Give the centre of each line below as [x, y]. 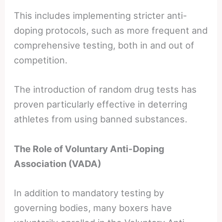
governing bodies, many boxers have [93, 207]
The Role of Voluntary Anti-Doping [89, 148]
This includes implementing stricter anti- [101, 16]
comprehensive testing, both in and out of [104, 45]
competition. [41, 60]
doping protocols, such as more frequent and [111, 30]
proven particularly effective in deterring [101, 104]
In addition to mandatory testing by [89, 193]
